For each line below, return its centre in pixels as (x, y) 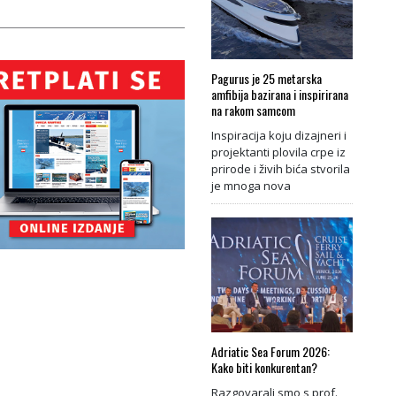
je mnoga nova (251, 185)
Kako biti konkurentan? (264, 367)
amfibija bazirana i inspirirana (280, 94)
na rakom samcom (253, 110)
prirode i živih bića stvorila (281, 168)
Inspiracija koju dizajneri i (279, 135)
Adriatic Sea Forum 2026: (270, 351)
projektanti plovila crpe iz (278, 152)
